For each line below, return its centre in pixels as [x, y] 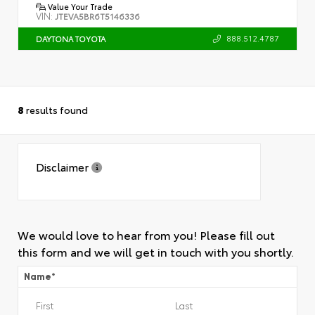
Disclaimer [64, 167]
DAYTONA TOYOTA [71, 38]
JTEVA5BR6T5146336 [97, 15]
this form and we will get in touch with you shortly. [156, 252]
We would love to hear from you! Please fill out [146, 235]
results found [56, 110]
